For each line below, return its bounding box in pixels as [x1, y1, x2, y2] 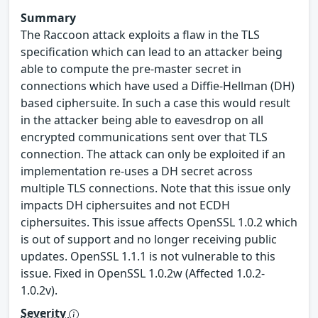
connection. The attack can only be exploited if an [21, 146, 285, 162]
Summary [21, 9, 76, 26]
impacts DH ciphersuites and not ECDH [21, 197, 230, 213]
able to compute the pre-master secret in [21, 60, 241, 77]
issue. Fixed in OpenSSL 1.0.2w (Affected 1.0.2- [21, 265, 265, 281]
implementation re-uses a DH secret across [21, 163, 253, 179]
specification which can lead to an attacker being [21, 43, 283, 60]
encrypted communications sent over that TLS [21, 128, 268, 145]
